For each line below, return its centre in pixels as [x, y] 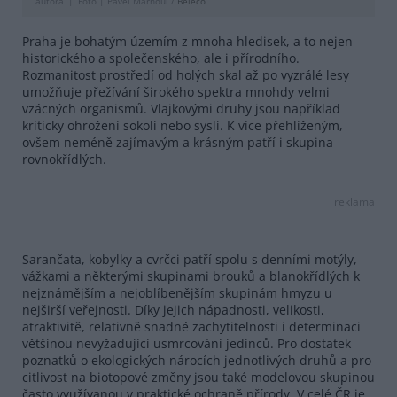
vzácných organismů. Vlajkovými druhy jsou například [181, 108]
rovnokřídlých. [64, 159]
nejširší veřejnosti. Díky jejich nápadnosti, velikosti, [173, 309]
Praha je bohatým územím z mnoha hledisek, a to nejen [187, 41]
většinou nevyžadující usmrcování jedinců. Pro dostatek [187, 343]
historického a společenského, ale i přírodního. [161, 58]
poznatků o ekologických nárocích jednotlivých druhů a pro [197, 360]
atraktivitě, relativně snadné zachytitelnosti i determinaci [191, 326]
